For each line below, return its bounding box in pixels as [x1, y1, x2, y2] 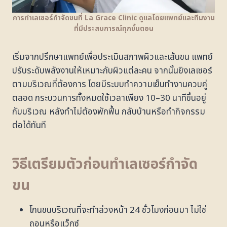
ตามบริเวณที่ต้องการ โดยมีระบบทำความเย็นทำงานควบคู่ [12, 78, 207, 91]
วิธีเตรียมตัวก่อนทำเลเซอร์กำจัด [12, 153, 198, 175]
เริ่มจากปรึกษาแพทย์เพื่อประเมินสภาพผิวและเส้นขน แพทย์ [12, 50, 213, 64]
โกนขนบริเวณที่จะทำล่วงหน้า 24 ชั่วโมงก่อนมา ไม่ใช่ [29, 203, 206, 217]
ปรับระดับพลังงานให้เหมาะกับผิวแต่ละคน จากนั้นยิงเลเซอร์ [12, 64, 212, 78]
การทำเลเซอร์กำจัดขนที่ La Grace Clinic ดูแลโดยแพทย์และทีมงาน [12, 13, 215, 23]
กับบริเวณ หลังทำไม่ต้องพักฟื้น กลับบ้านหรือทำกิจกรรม [12, 105, 205, 119]
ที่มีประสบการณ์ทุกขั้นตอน [73, 23, 154, 34]
